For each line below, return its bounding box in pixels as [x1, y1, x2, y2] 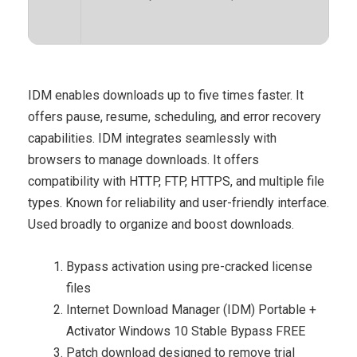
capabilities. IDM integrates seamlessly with [28, 131, 277, 146]
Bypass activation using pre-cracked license [66, 259, 312, 274]
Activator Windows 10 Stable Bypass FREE [66, 324, 305, 339]
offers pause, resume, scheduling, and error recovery [28, 109, 321, 124]
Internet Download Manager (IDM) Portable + [66, 302, 316, 317]
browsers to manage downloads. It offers [28, 152, 259, 167]
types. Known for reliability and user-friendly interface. [28, 195, 329, 210]
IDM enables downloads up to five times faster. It [28, 88, 304, 103]
